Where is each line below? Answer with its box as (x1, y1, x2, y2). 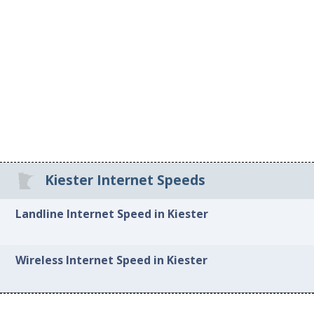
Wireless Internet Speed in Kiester (15, 252, 208, 268)
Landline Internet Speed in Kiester (15, 205, 209, 221)
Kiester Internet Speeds (44, 171, 205, 190)
